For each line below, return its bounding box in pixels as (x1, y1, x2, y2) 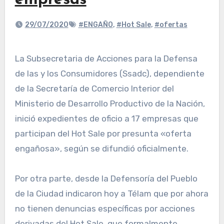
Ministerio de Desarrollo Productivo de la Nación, (14, 98, 205, 109)
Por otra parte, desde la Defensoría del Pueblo (14, 173, 197, 184)
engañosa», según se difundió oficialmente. (14, 143, 188, 154)
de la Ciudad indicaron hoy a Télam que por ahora (14, 188, 208, 199)
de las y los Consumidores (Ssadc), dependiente (14, 68, 204, 79)
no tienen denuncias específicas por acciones (14, 203, 195, 214)
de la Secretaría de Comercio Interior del (14, 83, 174, 94)
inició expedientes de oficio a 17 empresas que (14, 113, 198, 124)
